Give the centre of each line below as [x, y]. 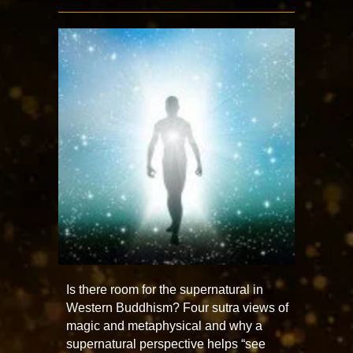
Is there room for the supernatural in [165, 290]
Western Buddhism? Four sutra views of [177, 308]
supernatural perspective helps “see [166, 344]
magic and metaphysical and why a [164, 326]
